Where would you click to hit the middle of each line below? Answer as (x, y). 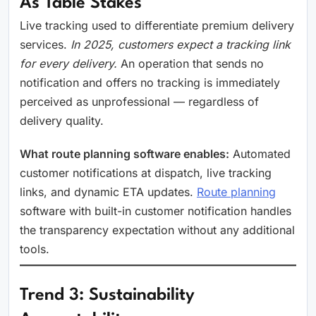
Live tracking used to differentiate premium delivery (157, 25)
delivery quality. (62, 121)
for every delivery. (68, 63)
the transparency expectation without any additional (157, 230)
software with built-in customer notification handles (156, 211)
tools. (35, 249)
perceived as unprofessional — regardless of (139, 102)
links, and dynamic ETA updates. (108, 192)
